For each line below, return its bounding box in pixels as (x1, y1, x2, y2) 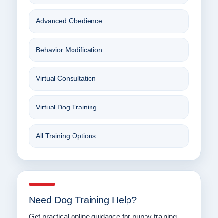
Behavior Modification (36, 46, 102, 54)
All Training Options (36, 132, 96, 140)
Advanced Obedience (36, 17, 102, 25)
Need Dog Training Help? (28, 195, 137, 206)
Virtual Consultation (36, 74, 96, 83)
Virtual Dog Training (36, 103, 97, 111)
